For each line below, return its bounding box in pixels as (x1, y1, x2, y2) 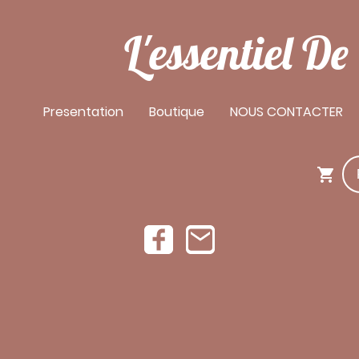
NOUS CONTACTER (229, 103, 343, 121)
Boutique (148, 103, 204, 121)
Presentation (42, 103, 123, 121)
